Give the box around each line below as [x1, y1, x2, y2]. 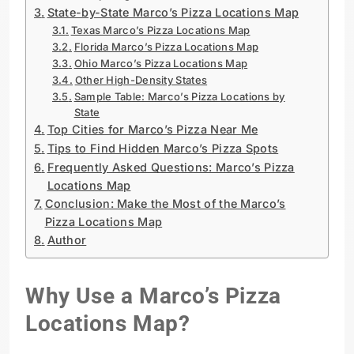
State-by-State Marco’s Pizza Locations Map [47, 5, 299, 19]
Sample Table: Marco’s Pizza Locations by [73, 89, 285, 103]
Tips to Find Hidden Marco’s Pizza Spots [47, 141, 279, 155]
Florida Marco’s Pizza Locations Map [73, 40, 259, 53]
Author [47, 232, 87, 247]
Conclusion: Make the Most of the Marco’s [44, 196, 286, 210]
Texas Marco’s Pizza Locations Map [70, 23, 250, 36]
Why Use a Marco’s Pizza [25, 283, 281, 310]
